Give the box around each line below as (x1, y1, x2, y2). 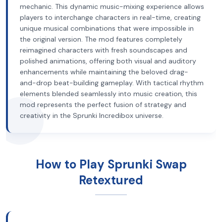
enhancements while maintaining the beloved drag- (20, 67, 188, 76)
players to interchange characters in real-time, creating (20, 13, 201, 22)
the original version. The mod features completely (20, 35, 182, 44)
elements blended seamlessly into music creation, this (20, 89, 197, 98)
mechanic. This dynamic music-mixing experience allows (20, 2, 204, 11)
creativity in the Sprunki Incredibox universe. (20, 111, 164, 120)
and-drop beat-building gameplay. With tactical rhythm (20, 78, 204, 87)
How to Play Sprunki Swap (35, 157, 187, 172)
